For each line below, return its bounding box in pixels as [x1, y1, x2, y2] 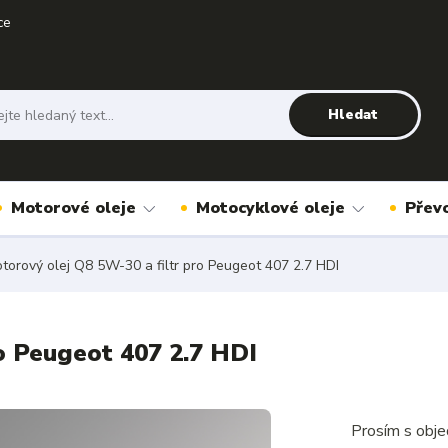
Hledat [328, 104, 379, 124]
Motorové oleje [11, 197, 136, 219]
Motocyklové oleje [196, 197, 345, 219]
